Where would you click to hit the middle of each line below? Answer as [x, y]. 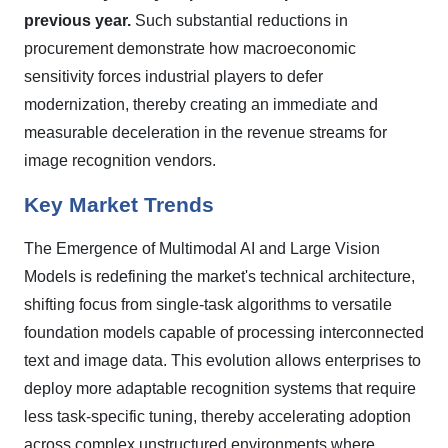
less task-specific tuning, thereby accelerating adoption [217, 416]
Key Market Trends [119, 205]
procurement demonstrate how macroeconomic [190, 48]
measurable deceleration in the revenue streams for [205, 132]
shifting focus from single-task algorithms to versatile [208, 304]
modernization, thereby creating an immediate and [201, 104]
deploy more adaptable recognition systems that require [220, 388]
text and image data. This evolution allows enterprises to [222, 360]
